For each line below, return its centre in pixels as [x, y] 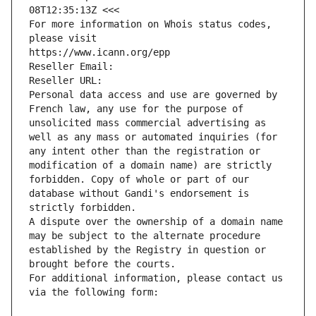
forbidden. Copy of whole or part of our [139, 180]
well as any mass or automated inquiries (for [153, 137]
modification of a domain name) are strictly [150, 165]
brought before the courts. [102, 264]
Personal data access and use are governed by [153, 95]
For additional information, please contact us [156, 278]
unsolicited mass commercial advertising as [147, 123]
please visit [63, 38]
